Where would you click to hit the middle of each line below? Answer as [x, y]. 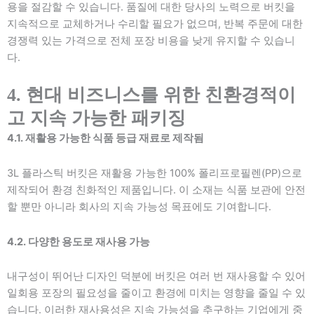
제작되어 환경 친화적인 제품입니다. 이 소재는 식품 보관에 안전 [156, 190]
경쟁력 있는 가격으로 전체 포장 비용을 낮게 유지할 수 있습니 [151, 40]
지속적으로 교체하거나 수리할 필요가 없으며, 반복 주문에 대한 [155, 23]
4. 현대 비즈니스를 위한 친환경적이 [151, 95]
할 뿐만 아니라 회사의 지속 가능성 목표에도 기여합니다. [139, 207]
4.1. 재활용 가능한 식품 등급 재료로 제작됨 [105, 138]
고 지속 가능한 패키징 [96, 118]
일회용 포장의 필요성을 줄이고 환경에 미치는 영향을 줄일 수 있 [156, 293]
